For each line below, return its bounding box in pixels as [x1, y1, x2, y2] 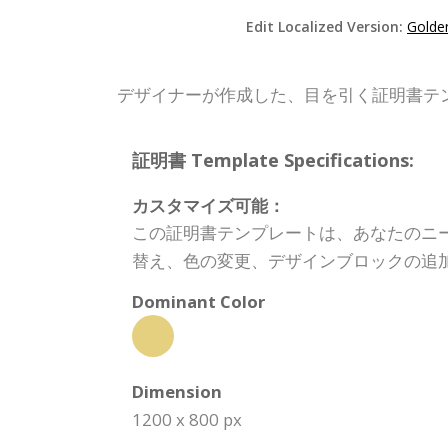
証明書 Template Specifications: [132, 148, 414, 173]
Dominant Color [132, 290, 265, 314]
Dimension [132, 380, 222, 404]
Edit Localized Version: [246, 17, 407, 37]
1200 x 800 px [132, 408, 242, 432]
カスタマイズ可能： [132, 194, 285, 218]
